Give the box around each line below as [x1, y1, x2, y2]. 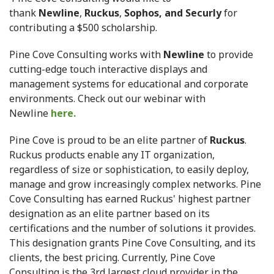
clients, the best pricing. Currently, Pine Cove [9, 251, 215, 265]
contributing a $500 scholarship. [9, 21, 157, 35]
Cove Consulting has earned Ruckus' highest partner [9, 192, 251, 206]
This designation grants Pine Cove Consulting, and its [9, 236, 256, 250]
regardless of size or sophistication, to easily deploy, [9, 163, 249, 177]
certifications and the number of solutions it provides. [9, 221, 256, 235]
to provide [204, 48, 253, 62]
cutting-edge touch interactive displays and [9, 62, 207, 76]
